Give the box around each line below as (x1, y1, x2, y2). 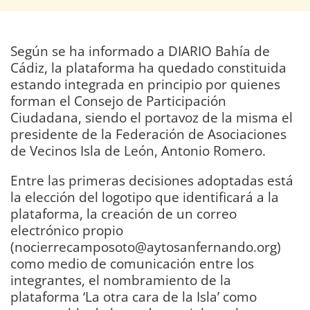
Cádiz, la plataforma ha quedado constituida (10, 58, 286, 77)
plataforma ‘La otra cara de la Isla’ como (10, 287, 257, 307)
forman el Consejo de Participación (10, 91, 226, 111)
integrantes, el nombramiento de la (10, 271, 231, 290)
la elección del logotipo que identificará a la (10, 188, 279, 207)
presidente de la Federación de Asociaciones (10, 125, 286, 144)
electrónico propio (10, 221, 123, 240)
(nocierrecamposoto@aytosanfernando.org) (10, 237, 281, 257)
